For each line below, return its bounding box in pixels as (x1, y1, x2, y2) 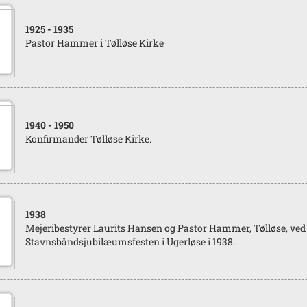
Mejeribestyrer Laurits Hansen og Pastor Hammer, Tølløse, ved (25, 221, 306, 234)
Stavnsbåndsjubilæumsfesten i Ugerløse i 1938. (25, 235, 235, 248)
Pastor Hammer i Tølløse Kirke (25, 36, 164, 49)
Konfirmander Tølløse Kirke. (25, 132, 151, 145)
